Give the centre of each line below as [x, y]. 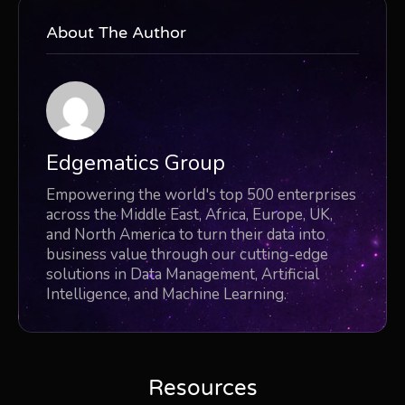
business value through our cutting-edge [187, 254]
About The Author [116, 32]
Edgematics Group [136, 162]
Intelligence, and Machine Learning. [166, 294]
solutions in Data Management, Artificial [183, 274]
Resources [202, 388]
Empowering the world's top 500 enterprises [201, 194]
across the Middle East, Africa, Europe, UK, [189, 214]
